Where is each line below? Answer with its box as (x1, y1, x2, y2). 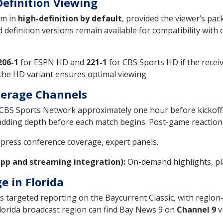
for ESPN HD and (18, 56, 86, 68)
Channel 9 (177, 204, 216, 215)
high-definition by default (18, 12, 122, 24)
